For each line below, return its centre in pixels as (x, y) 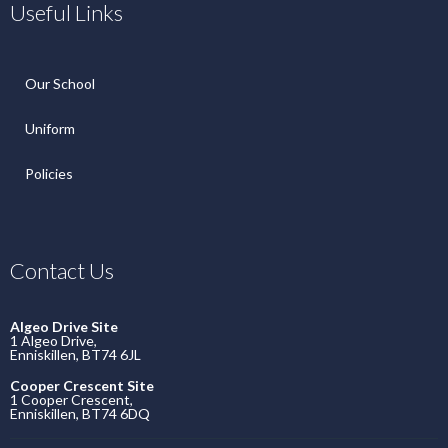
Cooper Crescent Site (82, 385)
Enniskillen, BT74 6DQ (80, 413)
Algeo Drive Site (64, 326)
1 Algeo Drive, (53, 340)
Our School (60, 83)
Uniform (50, 128)
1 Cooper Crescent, (71, 399)
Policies (49, 173)
